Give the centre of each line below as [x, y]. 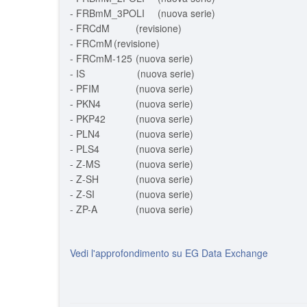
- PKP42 [88, 119]
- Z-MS [85, 164]
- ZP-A [84, 209]
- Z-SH [84, 179]
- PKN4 [85, 103]
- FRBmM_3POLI [107, 13]
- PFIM [85, 88]
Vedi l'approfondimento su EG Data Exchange [169, 253]
